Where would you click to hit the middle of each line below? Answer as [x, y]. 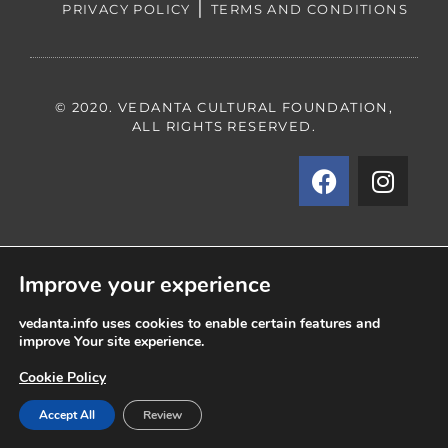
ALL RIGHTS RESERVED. [224, 126]
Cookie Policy [62, 377]
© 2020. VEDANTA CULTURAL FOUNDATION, [224, 107]
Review [162, 415]
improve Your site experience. [111, 341]
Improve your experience [145, 285]
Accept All [67, 415]
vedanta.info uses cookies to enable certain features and [199, 323]
